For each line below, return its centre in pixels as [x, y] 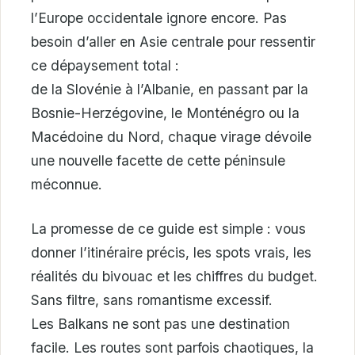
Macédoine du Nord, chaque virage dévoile [171, 136]
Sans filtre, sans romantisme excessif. [152, 300]
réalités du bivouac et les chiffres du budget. [174, 276]
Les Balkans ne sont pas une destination [160, 323]
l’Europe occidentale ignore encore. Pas [159, 17]
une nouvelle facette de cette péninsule [158, 160]
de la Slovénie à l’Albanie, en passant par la [170, 89]
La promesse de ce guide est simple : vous [168, 228]
